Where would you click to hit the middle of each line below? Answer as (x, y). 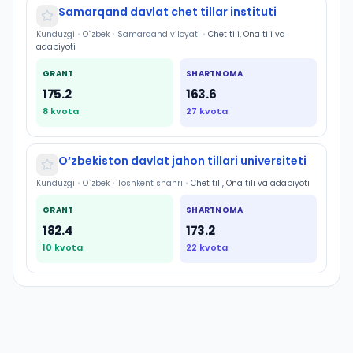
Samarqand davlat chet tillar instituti (167, 12)
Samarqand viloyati (159, 34)
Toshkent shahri (150, 183)
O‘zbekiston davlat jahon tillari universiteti (182, 161)
